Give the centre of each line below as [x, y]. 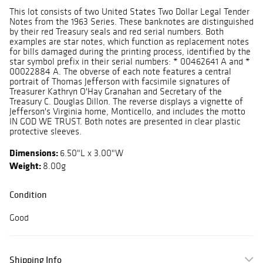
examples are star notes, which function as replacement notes [129, 42]
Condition [28, 195]
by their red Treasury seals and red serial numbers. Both [117, 32]
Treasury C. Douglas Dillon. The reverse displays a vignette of [126, 102]
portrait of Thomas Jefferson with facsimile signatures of [120, 82]
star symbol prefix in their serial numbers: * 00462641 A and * [130, 62]
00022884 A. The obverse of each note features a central [120, 72]
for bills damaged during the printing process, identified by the [130, 52]
